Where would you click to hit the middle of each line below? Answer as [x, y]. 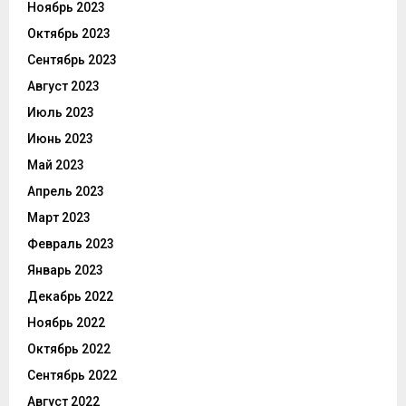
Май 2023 [56, 165]
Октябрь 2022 [69, 349]
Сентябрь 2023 [72, 60]
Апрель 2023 [66, 192]
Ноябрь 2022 [66, 323]
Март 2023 [59, 218]
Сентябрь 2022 [72, 376]
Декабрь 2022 [70, 297]
